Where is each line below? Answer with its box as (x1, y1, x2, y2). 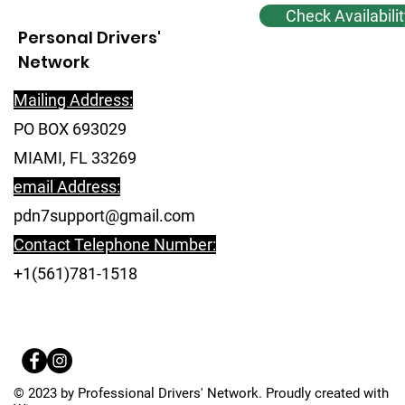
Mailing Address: (14, 89, 133, 109)
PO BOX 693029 (14, 118, 127, 138)
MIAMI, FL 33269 (14, 147, 137, 167)
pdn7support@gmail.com (14, 205, 195, 225)
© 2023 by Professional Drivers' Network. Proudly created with (14, 384, 389, 401)
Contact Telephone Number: (14, 234, 216, 254)
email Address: (14, 176, 120, 196)
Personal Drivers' (18, 25, 161, 49)
